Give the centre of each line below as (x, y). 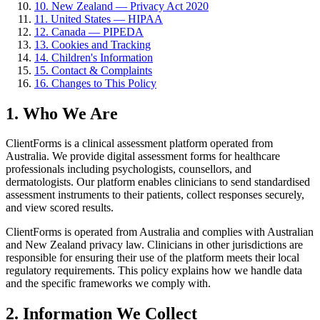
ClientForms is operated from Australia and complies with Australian (160, 232)
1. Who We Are (62, 113)
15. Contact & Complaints (93, 70)
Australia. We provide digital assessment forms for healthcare (143, 156)
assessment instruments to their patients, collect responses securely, (155, 195)
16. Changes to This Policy (95, 83)
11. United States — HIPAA (99, 19)
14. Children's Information (94, 57)
